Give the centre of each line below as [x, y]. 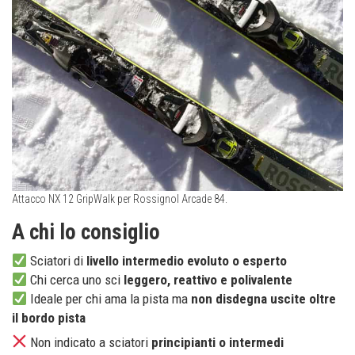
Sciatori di [57, 261]
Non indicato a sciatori [90, 342]
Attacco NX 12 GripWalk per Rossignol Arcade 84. [120, 199]
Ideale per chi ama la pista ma [109, 299]
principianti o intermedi [218, 342]
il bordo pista [49, 318]
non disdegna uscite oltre [264, 299]
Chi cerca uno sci [76, 280]
